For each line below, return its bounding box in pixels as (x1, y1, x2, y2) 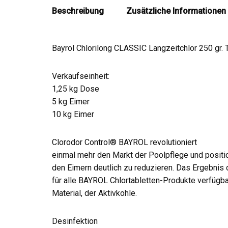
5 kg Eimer (52, 97, 90, 106)
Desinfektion (52, 216, 98, 226)
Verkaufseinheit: (52, 71, 109, 81)
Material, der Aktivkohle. (52, 188, 137, 198)
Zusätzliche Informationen (126, 6, 226, 16)
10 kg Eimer (52, 109, 94, 119)
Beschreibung (52, 6, 104, 16)
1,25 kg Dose (52, 84, 99, 94)
